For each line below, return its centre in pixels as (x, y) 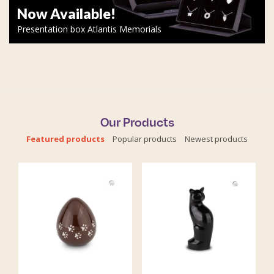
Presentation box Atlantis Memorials (89, 29)
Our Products (137, 122)
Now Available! (66, 14)
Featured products (65, 139)
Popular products (145, 139)
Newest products (216, 139)
